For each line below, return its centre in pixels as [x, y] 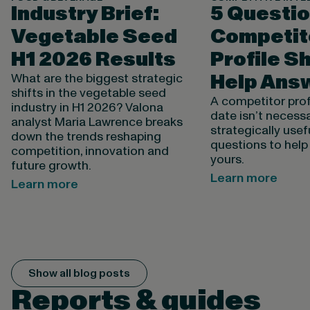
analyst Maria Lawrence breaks [97, 122]
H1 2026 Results [93, 60]
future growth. [51, 166]
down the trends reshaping [86, 137]
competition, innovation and [90, 152]
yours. [227, 160]
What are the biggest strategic [97, 79]
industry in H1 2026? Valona [87, 108]
